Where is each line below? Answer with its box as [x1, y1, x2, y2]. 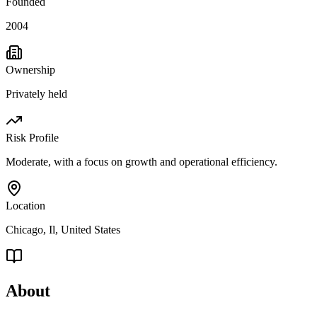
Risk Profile [6, 131, 59, 144]
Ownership [6, 63, 55, 76]
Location [6, 199, 45, 212]
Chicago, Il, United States [6, 223, 120, 236]
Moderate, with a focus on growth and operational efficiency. [6, 155, 277, 168]
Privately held [6, 87, 67, 100]
